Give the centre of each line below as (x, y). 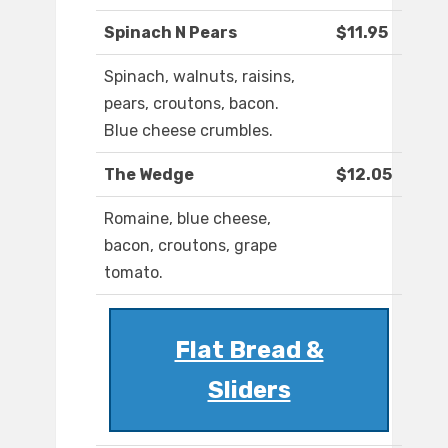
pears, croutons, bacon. (191, 104)
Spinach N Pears (170, 33)
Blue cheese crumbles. (188, 131)
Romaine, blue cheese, (187, 219)
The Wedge (149, 175)
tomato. (133, 273)
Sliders (249, 390)
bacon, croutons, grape (190, 246)
